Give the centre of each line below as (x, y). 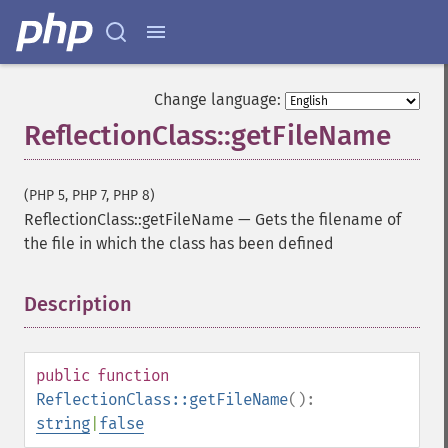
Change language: (217, 99)
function (133, 375)
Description (78, 304)
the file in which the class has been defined (179, 243)
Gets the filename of (328, 219)
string (63, 423)
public (63, 375)
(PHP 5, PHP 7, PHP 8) (89, 195)
